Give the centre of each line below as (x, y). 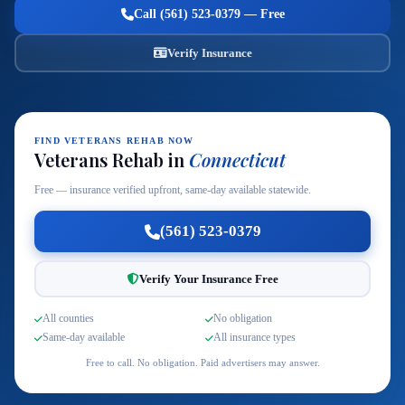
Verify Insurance (209, 52)
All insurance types (254, 337)
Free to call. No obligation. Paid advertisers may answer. (202, 363)
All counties (68, 318)
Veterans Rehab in (112, 160)
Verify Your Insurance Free (208, 278)
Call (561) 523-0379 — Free (209, 14)
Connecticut (237, 160)
